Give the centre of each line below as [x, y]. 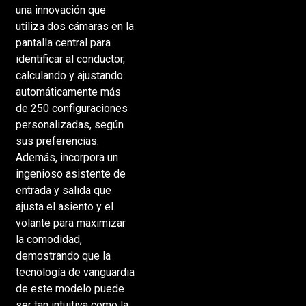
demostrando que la [63, 255]
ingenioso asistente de [70, 173]
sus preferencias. [57, 141]
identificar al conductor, [70, 59]
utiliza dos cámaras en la [74, 26]
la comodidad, [48, 239]
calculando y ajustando [69, 75]
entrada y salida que [63, 190]
